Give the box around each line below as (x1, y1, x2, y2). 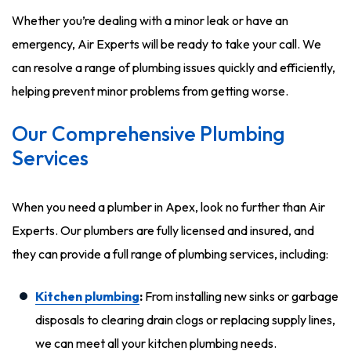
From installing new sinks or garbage (143, 288, 338, 304)
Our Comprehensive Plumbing (12, 121, 285, 147)
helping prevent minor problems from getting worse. (12, 83, 288, 99)
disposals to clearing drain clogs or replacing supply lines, (35, 312, 335, 327)
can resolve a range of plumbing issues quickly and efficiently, (12, 60, 335, 75)
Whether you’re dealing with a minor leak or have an (12, 13, 288, 28)
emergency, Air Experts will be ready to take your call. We (12, 36, 321, 52)
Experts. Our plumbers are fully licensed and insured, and (12, 223, 314, 238)
